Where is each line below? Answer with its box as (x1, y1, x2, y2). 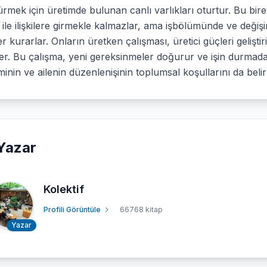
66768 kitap (120, 204, 163, 214)
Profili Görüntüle (44, 204, 101, 214)
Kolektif (44, 182, 84, 195)
